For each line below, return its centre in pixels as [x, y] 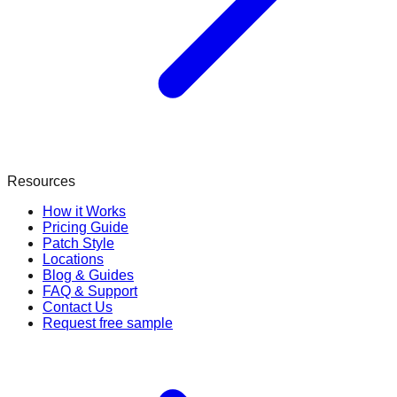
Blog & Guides [88, 275]
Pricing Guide [86, 227]
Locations [73, 259]
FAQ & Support [90, 291]
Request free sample [108, 323]
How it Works [84, 211]
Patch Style [78, 243]
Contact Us [78, 307]
